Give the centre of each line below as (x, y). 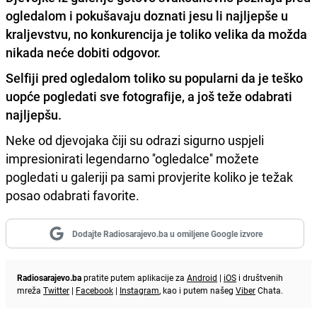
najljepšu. (34, 115)
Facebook (94, 290)
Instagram (139, 290)
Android (202, 278)
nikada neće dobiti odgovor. (83, 53)
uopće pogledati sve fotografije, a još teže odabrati (149, 97)
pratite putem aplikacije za (134, 278)
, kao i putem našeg (197, 290)
